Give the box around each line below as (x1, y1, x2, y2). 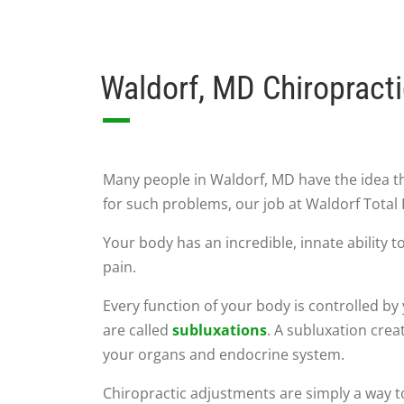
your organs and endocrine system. (103, 344, 344, 364)
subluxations (172, 320, 267, 340)
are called (103, 320, 172, 340)
